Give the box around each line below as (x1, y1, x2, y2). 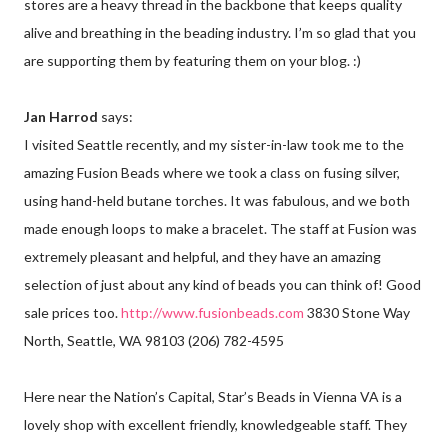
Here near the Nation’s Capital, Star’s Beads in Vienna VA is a (24, 388, 402, 406)
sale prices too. (24, 304, 121, 322)
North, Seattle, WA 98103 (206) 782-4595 (24, 332, 284, 350)
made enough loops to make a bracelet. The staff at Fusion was (24, 220, 417, 238)
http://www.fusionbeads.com (121, 304, 304, 322)
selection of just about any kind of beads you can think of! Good (24, 276, 421, 294)
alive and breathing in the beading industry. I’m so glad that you (24, 24, 416, 42)
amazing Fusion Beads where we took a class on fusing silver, (24, 164, 400, 182)
